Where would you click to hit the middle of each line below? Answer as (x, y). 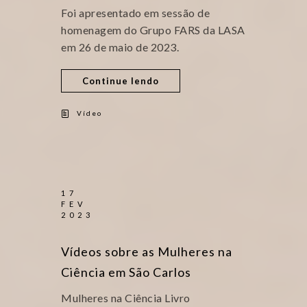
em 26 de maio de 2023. (120, 47)
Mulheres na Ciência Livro (128, 298)
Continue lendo (121, 81)
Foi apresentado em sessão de (135, 13)
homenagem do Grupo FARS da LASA (153, 30)
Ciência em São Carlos (126, 272)
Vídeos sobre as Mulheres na (147, 251)
